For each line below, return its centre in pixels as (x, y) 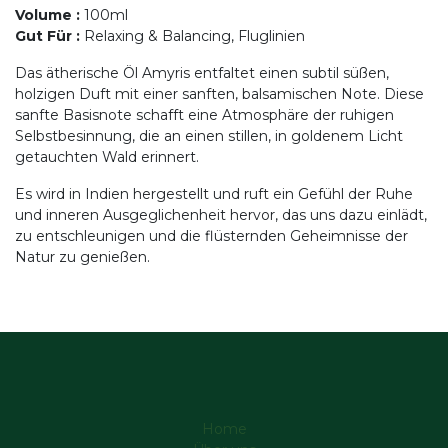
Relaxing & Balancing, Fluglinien (194, 36)
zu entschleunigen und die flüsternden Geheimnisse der (211, 236)
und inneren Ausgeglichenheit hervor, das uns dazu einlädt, (221, 215)
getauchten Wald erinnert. (107, 157)
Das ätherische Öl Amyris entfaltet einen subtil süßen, (202, 73)
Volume (43, 15)
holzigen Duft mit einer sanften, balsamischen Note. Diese (219, 94)
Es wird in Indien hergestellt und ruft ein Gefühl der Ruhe (214, 194)
